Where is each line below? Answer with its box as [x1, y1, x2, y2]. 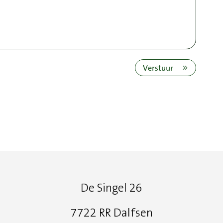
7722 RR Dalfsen [70, 207, 153, 220]
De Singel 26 [81, 182, 142, 195]
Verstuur [143, 61, 173, 74]
